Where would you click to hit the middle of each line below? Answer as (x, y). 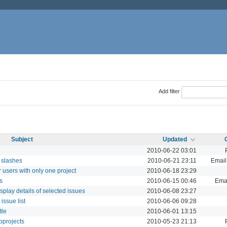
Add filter (169, 91)
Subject (22, 139)
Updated (175, 139)
